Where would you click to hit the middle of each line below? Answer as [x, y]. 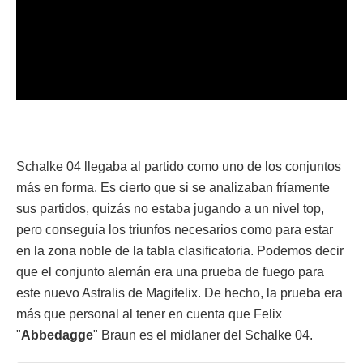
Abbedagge [57, 335]
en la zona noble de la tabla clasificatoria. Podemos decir [180, 251]
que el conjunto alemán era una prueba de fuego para [170, 272]
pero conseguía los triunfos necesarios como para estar [175, 230]
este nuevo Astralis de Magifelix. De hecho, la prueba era [179, 293]
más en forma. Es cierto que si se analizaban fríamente [173, 188]
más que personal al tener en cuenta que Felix [149, 314]
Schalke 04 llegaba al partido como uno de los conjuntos [179, 167]
